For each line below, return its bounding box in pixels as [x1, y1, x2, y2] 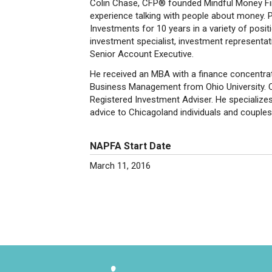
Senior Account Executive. [90, 49, 196, 59]
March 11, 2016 [90, 160, 151, 171]
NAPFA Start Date [90, 140, 171, 152]
